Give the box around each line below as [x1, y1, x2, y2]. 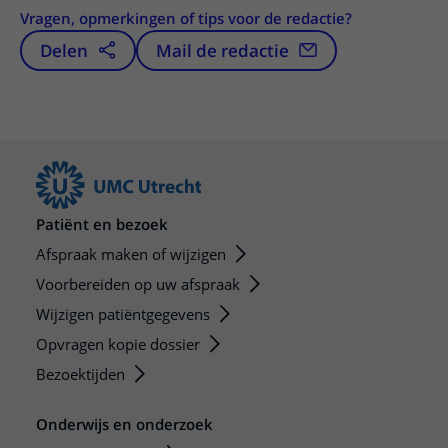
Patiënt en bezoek [36, 213, 168, 234]
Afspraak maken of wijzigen [36, 243, 226, 264]
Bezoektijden [36, 363, 125, 384]
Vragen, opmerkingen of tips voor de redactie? [20, 7, 352, 28]
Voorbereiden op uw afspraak [36, 273, 240, 294]
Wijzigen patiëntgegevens [36, 303, 210, 324]
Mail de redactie [156, 38, 289, 62]
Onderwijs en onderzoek [36, 413, 213, 434]
